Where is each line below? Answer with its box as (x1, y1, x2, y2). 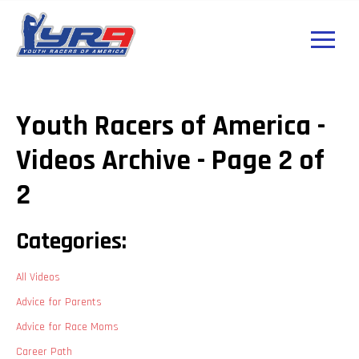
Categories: (16, 226, 127, 257)
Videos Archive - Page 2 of (16, 143, 325, 179)
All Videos (16, 270, 60, 285)
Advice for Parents (16, 295, 102, 310)
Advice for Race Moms (16, 320, 119, 335)
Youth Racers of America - (16, 108, 325, 145)
